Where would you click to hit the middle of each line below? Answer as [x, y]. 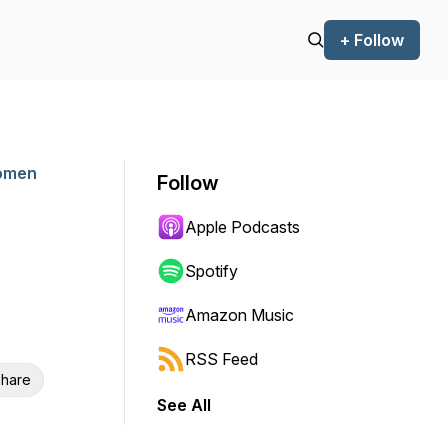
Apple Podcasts [242, 227]
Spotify [211, 271]
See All [184, 405]
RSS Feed [221, 359]
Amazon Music [239, 315]
